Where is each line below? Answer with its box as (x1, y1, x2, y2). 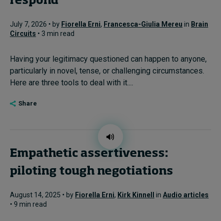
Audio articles (163, 191, 209, 199)
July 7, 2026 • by (10, 20, 61, 28)
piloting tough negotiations (10, 166, 176, 177)
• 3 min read (36, 30, 74, 37)
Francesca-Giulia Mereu (104, 20, 183, 28)
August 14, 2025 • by (10, 191, 75, 199)
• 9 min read (10, 200, 47, 208)
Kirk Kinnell (117, 191, 154, 199)
